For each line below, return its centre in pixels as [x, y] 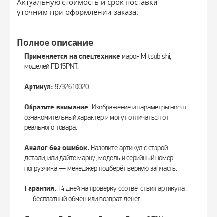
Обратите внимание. [57, 107]
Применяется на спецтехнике [72, 56]
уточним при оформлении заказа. [77, 12]
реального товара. [51, 127]
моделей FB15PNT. [52, 66]
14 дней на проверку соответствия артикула [120, 188]
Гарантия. [40, 189]
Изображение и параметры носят [138, 107]
